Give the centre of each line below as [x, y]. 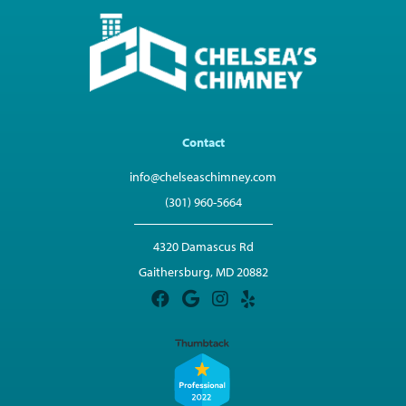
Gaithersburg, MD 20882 [203, 272]
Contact [203, 143]
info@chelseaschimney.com [203, 177]
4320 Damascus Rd [203, 247]
